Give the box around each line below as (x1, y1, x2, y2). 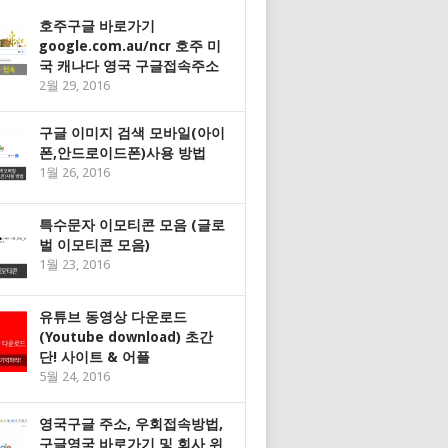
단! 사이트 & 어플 (39, 349, 150, 365)
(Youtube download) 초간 (39, 329, 213, 345)
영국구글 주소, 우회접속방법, (39, 416, 223, 432)
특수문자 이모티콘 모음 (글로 (39, 217, 225, 233)
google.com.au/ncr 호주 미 (39, 38, 221, 54)
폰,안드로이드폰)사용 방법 (39, 145, 206, 161)
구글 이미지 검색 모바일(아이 (39, 125, 225, 141)
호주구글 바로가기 (39, 18, 155, 34)
